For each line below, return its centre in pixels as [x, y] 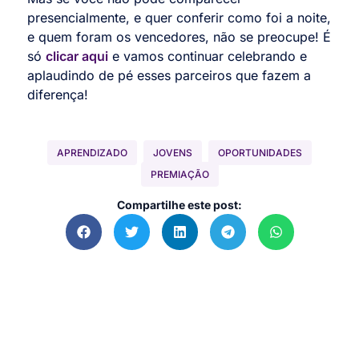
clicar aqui [77, 56]
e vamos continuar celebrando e [208, 56]
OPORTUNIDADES [260, 152]
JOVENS [173, 152]
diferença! [58, 95]
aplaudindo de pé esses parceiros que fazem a [169, 76]
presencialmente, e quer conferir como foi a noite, [179, 18]
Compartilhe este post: [179, 204]
